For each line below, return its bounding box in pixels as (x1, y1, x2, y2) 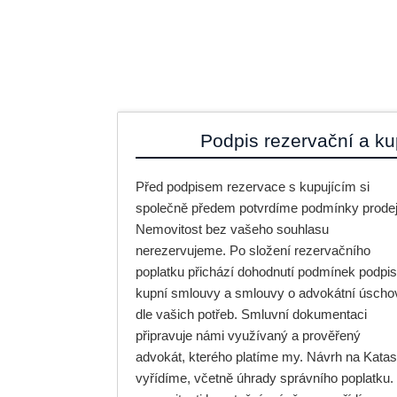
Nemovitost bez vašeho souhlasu (136, 222, 329, 237)
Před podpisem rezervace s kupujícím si (136, 179, 370, 194)
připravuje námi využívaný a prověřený (136, 328, 361, 343)
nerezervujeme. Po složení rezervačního (136, 243, 370, 258)
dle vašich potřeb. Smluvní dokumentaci (136, 307, 367, 322)
